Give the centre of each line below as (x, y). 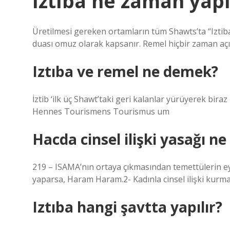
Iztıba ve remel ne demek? (125, 71)
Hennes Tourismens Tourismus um (101, 111)
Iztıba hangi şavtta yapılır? (127, 207)
